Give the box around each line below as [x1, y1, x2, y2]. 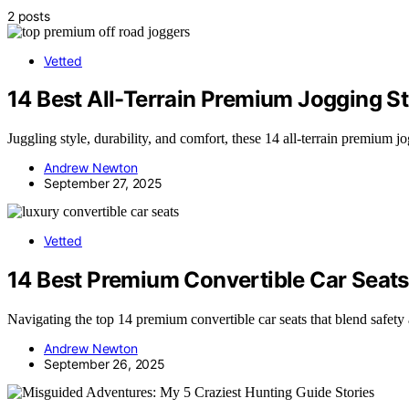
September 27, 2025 [44, 175, 163, 192]
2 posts [7, 7, 50, 24]
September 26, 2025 [44, 356, 165, 372]
